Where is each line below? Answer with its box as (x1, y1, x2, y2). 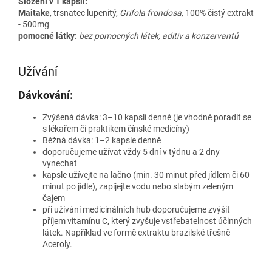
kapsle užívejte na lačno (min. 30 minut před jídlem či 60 (42, 169, 250, 180)
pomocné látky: (18, 30, 77, 41)
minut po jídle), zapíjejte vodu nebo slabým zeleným (42, 181, 233, 191)
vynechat (42, 158, 77, 168)
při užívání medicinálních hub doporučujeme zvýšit (42, 204, 230, 214)
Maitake (18, 7, 50, 18)
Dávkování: (18, 88, 73, 101)
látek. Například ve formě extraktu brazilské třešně (42, 227, 230, 237)
